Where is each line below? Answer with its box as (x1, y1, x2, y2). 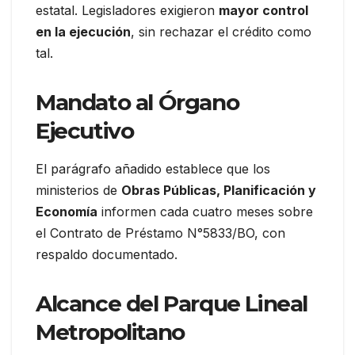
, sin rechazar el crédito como (131, 23, 311, 40)
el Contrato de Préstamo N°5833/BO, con (36, 225, 285, 242)
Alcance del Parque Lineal (36, 290, 308, 318)
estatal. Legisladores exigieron (36, 2, 219, 18)
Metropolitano (36, 319, 185, 346)
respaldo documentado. (36, 246, 177, 263)
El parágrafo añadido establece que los (36, 161, 270, 177)
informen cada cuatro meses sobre (97, 204, 313, 220)
